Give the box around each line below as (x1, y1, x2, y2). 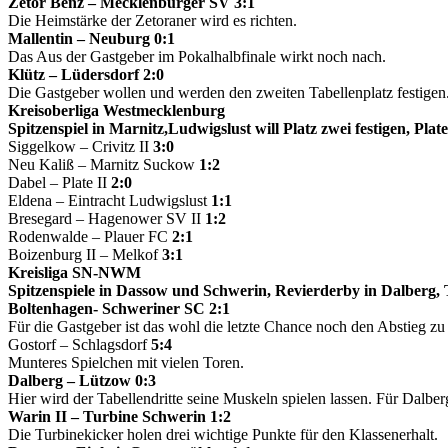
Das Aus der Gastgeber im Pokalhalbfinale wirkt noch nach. (8, 47, 386, 65)
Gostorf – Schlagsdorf (8, 335, 147, 353)
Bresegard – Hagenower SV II (8, 209, 205, 227)
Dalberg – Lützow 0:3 (8, 371, 156, 389)
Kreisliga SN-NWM (8, 263, 141, 281)
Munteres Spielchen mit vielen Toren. (8, 353, 244, 371)
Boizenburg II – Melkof (8, 245, 158, 263)
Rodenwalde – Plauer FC (8, 227, 172, 245)
